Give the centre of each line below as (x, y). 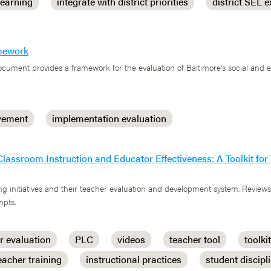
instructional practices (134, 259)
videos (131, 239)
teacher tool (195, 239)
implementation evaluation (109, 118)
